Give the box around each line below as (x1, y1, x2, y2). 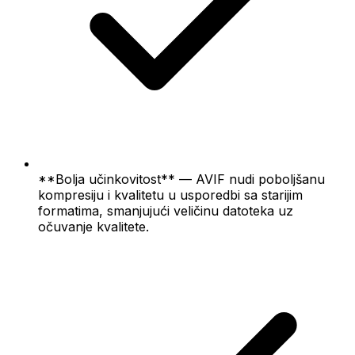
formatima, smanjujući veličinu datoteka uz (38, 202, 293, 219)
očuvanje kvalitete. (38, 218, 149, 235)
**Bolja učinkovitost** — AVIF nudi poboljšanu (38, 170, 325, 187)
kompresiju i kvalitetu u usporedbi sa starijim (38, 186, 303, 203)
